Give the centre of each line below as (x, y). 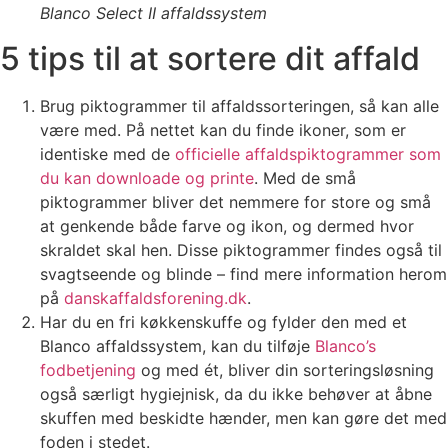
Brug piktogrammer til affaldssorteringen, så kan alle (239, 106)
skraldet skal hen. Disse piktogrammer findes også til (241, 250)
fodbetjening (88, 370)
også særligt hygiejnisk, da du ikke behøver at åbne (236, 394)
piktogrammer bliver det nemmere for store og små (235, 202)
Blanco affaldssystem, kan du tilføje (177, 346)
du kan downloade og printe (147, 178)
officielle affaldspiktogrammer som (305, 154)
